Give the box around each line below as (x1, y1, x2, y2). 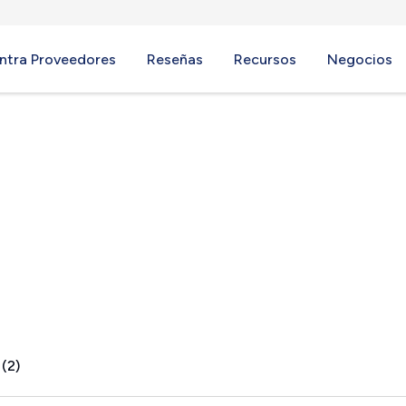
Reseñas (147, 51, 203, 68)
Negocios (327, 51, 392, 68)
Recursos (234, 51, 296, 68)
